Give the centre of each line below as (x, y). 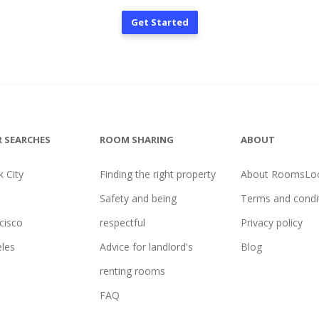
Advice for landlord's (146, 247)
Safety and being (138, 198)
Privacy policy (272, 223)
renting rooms (132, 271)
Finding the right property (157, 174)
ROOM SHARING (136, 140)
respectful (122, 223)
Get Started (159, 22)
